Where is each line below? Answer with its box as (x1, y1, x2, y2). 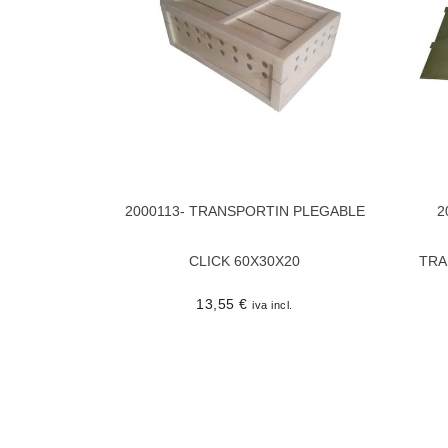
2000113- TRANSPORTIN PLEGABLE (124, 202, 365, 219)
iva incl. (252, 298, 293, 311)
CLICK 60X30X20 (189, 252, 300, 269)
